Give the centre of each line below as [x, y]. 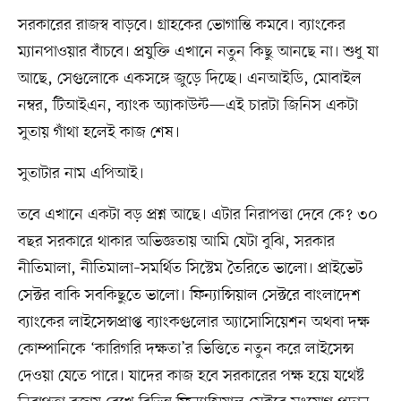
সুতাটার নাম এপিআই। [81, 174]
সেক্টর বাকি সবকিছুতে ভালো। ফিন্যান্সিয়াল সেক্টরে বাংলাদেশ [189, 296]
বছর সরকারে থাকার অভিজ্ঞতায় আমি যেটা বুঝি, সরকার [176, 242]
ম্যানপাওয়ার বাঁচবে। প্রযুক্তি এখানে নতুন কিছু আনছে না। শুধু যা [198, 52]
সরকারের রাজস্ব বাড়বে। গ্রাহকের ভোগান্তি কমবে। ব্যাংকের [181, 26]
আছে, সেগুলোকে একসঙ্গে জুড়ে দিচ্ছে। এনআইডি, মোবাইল [189, 79]
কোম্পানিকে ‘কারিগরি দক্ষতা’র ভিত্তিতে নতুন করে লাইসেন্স [185, 350]
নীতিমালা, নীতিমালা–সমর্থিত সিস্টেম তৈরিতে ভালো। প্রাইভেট [190, 269]
